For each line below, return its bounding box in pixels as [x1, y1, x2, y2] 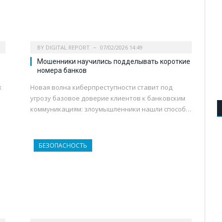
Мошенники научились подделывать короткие [37, 57, 190, 65]
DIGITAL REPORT [46, 43, 90, 51]
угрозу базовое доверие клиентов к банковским [30, 93, 185, 103]
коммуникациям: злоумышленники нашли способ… [30, 104, 191, 113]
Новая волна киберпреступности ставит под [30, 82, 172, 92]
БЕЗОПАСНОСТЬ [39, 141, 87, 150]
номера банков [37, 66, 87, 74]
